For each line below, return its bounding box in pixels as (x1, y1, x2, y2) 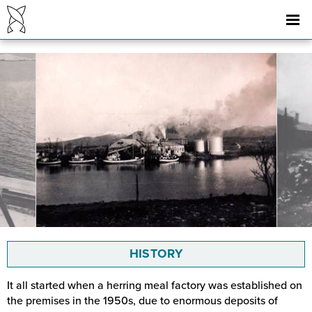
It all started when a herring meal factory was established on (7, 279, 302, 292)
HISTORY (129, 247, 183, 261)
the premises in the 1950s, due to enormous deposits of (7, 294, 278, 308)
